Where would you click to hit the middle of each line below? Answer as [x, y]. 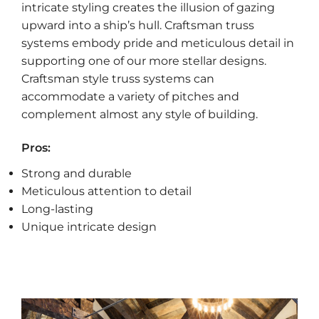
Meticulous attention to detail [106, 192]
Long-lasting [57, 209]
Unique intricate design [89, 227]
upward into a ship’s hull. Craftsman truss [138, 25]
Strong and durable [77, 174]
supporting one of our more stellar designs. [144, 61]
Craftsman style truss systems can [118, 78]
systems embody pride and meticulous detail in [158, 43]
